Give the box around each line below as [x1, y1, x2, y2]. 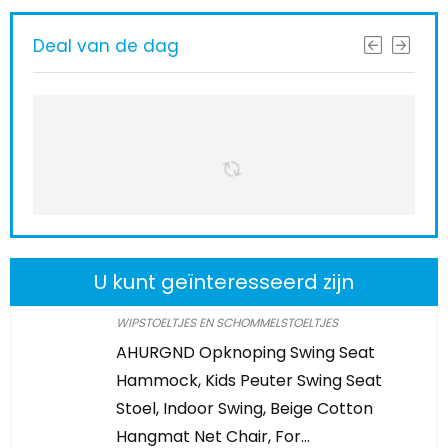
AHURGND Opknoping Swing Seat [116, 341, 375, 364]
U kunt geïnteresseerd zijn [94, 268, 354, 296]
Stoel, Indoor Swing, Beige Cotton [116, 397, 373, 420]
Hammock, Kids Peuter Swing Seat [116, 369, 382, 392]
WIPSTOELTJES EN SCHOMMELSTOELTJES [116, 314, 338, 331]
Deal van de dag [33, 34, 179, 58]
